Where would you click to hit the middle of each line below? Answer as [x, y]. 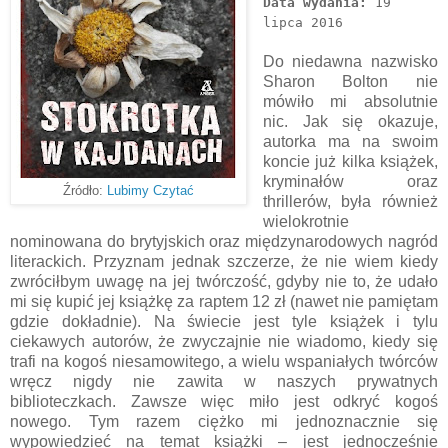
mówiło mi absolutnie [350, 101]
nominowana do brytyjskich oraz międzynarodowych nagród [224, 241]
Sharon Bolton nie [350, 81]
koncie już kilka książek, [350, 161]
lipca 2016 [302, 22]
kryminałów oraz [350, 181]
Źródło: [83, 190]
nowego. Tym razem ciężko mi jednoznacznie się [224, 421]
